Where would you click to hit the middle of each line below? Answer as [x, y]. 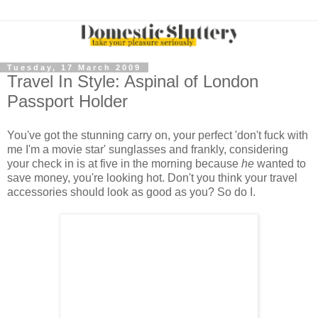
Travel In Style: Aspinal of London [133, 82]
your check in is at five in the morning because [124, 163]
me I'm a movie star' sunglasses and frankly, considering [148, 149]
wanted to [280, 163]
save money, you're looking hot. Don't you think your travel [152, 177]
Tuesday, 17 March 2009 [74, 68]
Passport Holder [67, 102]
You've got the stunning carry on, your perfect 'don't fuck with [158, 135]
